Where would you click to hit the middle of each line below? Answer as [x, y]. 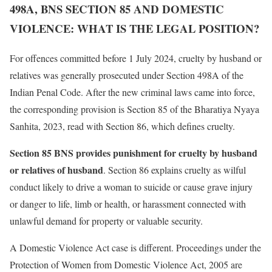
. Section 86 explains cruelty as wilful [175, 169]
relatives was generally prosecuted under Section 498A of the [127, 75]
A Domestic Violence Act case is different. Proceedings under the [135, 247]
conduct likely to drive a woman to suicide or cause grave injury [131, 186]
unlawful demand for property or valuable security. [106, 220]
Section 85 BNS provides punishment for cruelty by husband [134, 152]
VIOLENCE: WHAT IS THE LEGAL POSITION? [134, 29]
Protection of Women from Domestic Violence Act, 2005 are [126, 264]
